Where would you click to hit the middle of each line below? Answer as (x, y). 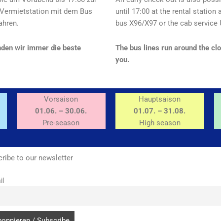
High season (160, 123)
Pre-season (61, 123)
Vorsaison (61, 99)
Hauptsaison (160, 99)
